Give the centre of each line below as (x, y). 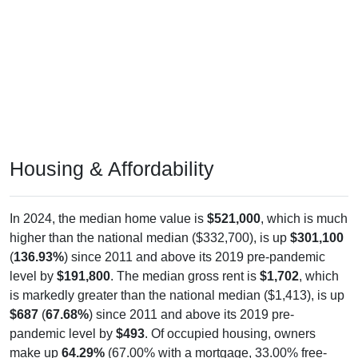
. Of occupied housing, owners (230, 333)
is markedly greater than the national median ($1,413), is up (177, 295)
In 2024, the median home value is (108, 218)
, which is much (304, 218)
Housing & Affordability (112, 168)
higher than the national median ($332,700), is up (150, 237)
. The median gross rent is (185, 276)
